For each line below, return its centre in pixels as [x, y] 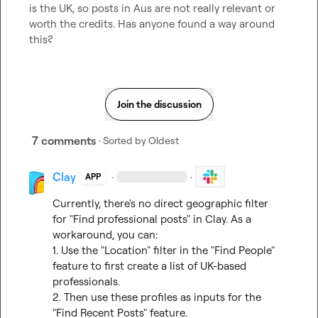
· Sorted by [122, 140]
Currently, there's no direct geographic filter [161, 203]
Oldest [164, 140]
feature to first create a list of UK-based [150, 266]
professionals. [87, 281]
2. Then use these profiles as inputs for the [157, 297]
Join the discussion [159, 104]
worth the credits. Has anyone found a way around [152, 24]
